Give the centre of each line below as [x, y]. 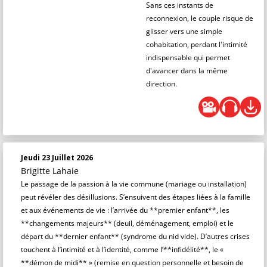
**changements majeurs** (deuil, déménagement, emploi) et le [127, 223]
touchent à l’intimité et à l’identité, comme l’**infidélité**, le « [122, 249]
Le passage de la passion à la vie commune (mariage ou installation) [134, 184]
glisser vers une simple [184, 31]
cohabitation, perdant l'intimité [197, 44]
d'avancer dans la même [187, 71]
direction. [162, 84]
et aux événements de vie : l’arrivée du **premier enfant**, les [125, 210]
